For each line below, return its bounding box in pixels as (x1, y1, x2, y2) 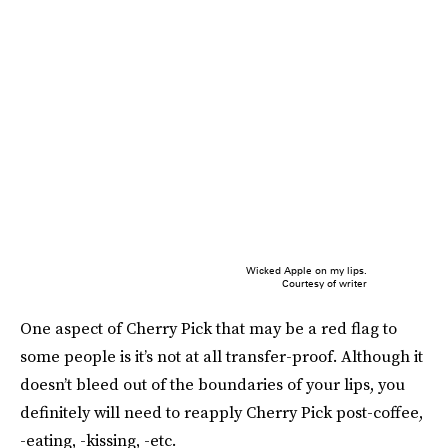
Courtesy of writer (281, 277, 367, 290)
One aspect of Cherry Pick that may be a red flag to (20, 317, 397, 340)
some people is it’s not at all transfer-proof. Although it (20, 345, 423, 368)
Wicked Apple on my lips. (245, 264, 367, 277)
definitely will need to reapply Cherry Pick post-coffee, (20, 401, 423, 424)
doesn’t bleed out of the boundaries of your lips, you (20, 373, 405, 396)
